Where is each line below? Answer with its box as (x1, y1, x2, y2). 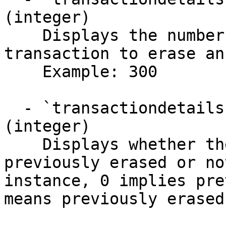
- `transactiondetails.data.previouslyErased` (4, 99, 23, 117)
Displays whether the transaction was (4, 135, 42, 153)
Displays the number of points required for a (4, 26, 42, 44)
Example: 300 (4, 63, 42, 81)
